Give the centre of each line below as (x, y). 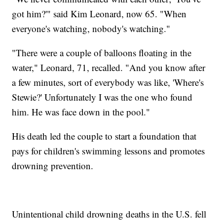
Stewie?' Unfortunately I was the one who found (102, 97)
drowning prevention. (53, 166)
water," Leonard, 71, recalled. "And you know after (109, 68)
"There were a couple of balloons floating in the (102, 53)
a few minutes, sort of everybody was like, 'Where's (108, 82)
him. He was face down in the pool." (81, 112)
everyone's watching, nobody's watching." (91, 29)
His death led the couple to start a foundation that (104, 136)
